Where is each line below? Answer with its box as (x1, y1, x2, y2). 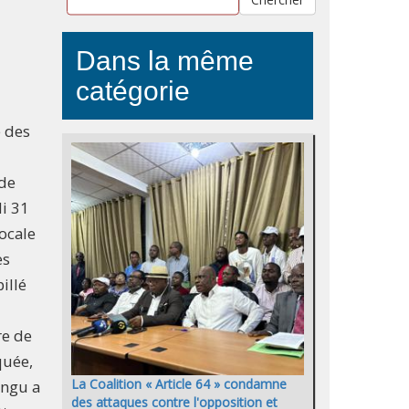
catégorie (76, 76, 190, 106)
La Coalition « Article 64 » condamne (71, 375, 287, 393)
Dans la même (76, 46, 254, 76)
